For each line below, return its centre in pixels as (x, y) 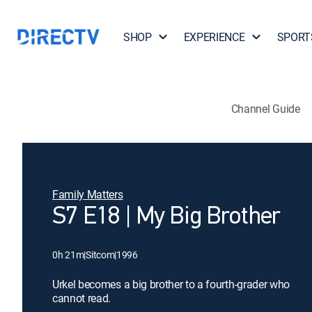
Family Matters (88, 194)
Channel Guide (265, 108)
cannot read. (82, 298)
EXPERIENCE (214, 37)
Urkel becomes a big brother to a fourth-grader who (171, 284)
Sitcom (100, 255)
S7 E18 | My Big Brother (166, 217)
